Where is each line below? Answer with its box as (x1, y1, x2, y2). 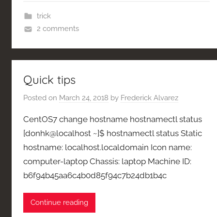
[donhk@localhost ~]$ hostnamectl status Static (23, 128, 202, 138)
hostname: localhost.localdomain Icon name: (23, 142, 192, 152)
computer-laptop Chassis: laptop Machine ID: (23, 156, 191, 166)
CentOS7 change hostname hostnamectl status (23, 114, 202, 124)
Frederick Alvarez (121, 93, 178, 102)
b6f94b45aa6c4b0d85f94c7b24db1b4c (23, 170, 167, 180)
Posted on (23, 93, 59, 102)
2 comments (36, 24, 79, 33)
